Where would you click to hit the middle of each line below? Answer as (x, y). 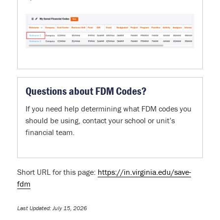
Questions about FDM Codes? (86, 91)
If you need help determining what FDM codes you (109, 109)
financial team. (51, 132)
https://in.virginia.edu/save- (144, 172)
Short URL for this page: (57, 172)
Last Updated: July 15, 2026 (52, 208)
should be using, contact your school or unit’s (100, 121)
